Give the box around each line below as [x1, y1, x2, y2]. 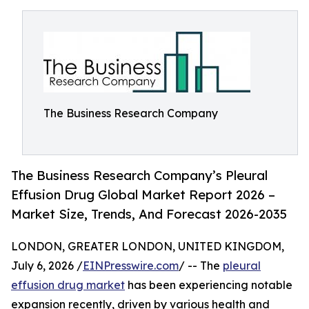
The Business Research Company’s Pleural [11, 168, 268, 183]
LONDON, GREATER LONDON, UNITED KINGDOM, [11, 239, 284, 254]
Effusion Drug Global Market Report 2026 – [11, 187, 275, 203]
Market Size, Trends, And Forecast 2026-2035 [11, 206, 287, 222]
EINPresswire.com [83, 259, 179, 273]
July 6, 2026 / [11, 259, 83, 273]
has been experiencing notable [125, 278, 292, 292]
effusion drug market [11, 278, 125, 292]
